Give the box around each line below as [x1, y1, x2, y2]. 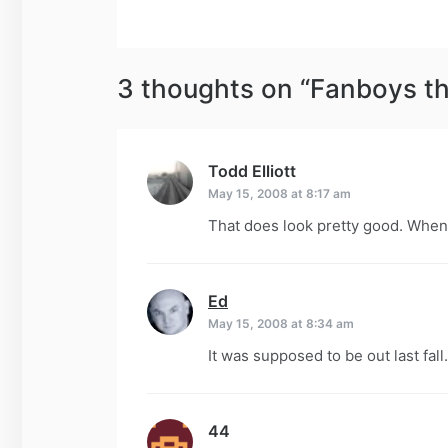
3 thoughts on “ [117, 72, 310, 104]
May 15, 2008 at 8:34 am [208, 315, 354, 331]
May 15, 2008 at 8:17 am [208, 185, 351, 201]
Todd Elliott [208, 160, 296, 181]
